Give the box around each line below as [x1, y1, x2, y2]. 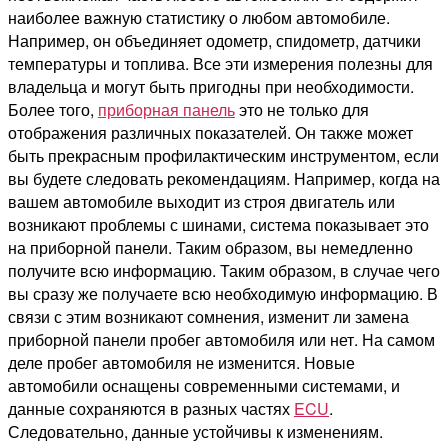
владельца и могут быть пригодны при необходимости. [8, 75, 414, 99]
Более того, [8, 98, 98, 122]
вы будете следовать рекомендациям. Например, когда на [8, 167, 440, 191]
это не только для [235, 98, 369, 122]
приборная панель [98, 98, 235, 122]
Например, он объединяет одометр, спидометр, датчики [8, 29, 421, 53]
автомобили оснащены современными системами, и [8, 374, 400, 398]
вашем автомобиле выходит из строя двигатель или [8, 190, 395, 214]
